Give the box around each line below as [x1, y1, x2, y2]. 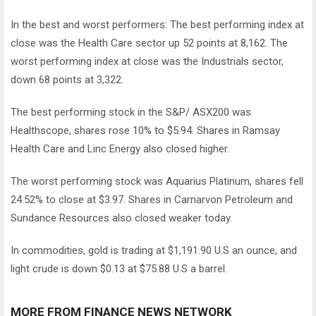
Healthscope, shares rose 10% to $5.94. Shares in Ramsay [11, 124, 280, 137]
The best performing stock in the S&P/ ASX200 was [11, 106, 251, 119]
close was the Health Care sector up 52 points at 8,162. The [11, 37, 288, 49]
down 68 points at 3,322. [11, 73, 123, 86]
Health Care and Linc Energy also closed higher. [11, 142, 229, 155]
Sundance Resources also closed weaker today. [11, 212, 232, 224]
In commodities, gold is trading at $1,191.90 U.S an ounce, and [11, 244, 297, 257]
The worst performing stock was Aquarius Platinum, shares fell [11, 175, 303, 188]
